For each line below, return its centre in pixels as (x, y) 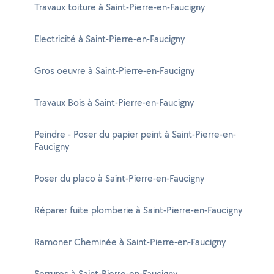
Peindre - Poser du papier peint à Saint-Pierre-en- (135, 134)
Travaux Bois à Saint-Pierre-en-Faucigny (114, 102)
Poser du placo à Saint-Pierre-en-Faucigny (119, 178)
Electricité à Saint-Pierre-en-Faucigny (109, 39)
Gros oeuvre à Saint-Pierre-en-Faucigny (114, 71)
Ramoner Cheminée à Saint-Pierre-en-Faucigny (130, 242)
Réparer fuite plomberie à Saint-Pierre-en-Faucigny (138, 210)
